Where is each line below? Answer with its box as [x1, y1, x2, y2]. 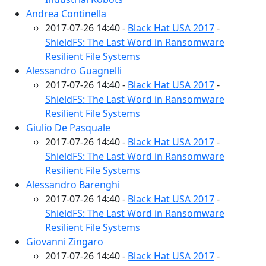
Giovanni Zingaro [26, 235, 103, 248]
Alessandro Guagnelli [26, 64, 122, 77]
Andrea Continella [26, 7, 106, 20]
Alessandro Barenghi [26, 178, 120, 191]
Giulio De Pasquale [26, 121, 110, 134]
